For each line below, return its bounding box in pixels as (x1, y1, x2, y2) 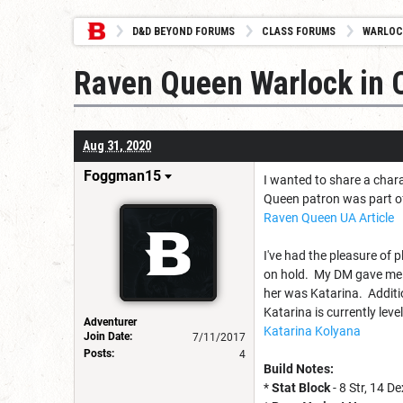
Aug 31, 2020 (83, 138, 151, 153)
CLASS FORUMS (262, 25, 336, 38)
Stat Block (272, 380, 330, 395)
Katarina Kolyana (264, 323, 361, 338)
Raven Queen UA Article (264, 210, 394, 225)
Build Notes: (264, 361, 334, 376)
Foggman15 (84, 166, 161, 184)
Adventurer (84, 315, 137, 328)
